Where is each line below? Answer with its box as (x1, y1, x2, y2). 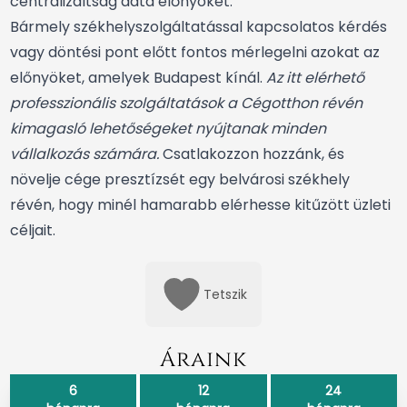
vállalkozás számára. (10, 143, 159, 164)
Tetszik (203, 284, 247, 303)
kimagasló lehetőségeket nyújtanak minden (10, 117, 326, 139)
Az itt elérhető (266, 66, 364, 88)
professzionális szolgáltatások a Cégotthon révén (10, 92, 362, 114)
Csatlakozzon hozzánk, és (159, 143, 344, 164)
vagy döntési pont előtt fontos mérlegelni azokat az (10, 41, 380, 63)
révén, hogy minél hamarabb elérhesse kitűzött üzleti (10, 194, 391, 215)
